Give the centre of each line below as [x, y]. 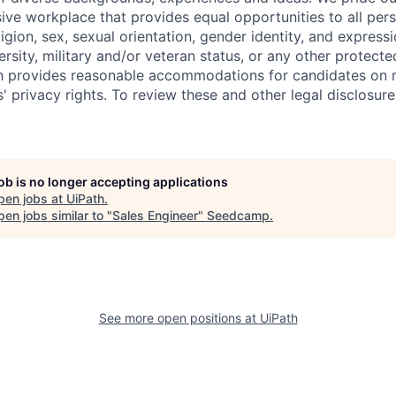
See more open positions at [179, 317]
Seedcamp [238, 215]
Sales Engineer [155, 215]
